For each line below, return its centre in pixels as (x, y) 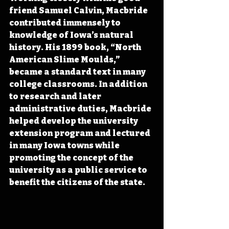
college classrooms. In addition (79, 84)
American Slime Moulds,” (65, 59)
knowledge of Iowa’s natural (72, 35)
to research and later (56, 96)
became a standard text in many (78, 72)
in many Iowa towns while (65, 145)
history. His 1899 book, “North (76, 47)
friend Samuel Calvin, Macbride (79, 10)
